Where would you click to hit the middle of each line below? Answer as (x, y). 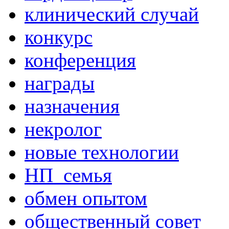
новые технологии (102, 152)
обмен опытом (86, 198)
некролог (63, 129)
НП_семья (68, 175)
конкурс (59, 37)
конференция (80, 60)
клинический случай (112, 14)
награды (60, 83)
